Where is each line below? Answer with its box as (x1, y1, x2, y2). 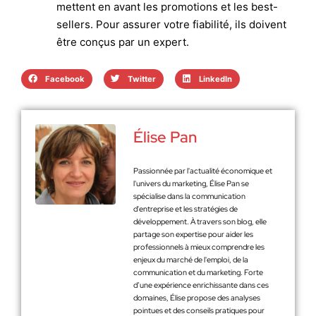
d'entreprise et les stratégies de (133, 204, 238, 214)
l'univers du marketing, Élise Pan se (133, 178, 249, 188)
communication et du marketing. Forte (133, 267, 263, 277)
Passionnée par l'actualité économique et (133, 166, 272, 176)
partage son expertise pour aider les (133, 229, 253, 239)
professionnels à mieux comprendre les (133, 242, 265, 252)
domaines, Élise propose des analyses (133, 293, 260, 303)
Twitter (127, 73, 156, 84)
